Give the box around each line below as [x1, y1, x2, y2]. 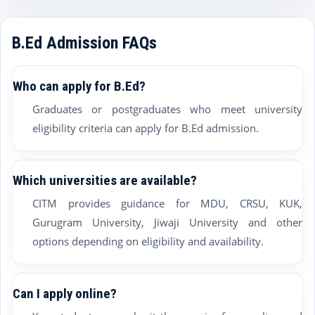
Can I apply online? [13, 285, 117, 302]
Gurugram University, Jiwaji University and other [32, 215, 302, 229]
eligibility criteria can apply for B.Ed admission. [32, 121, 259, 135]
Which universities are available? [13, 172, 197, 188]
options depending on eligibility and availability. [32, 234, 264, 248]
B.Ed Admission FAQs [12, 33, 157, 53]
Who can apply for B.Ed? [13, 78, 146, 94]
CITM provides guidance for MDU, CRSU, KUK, [32, 196, 302, 210]
